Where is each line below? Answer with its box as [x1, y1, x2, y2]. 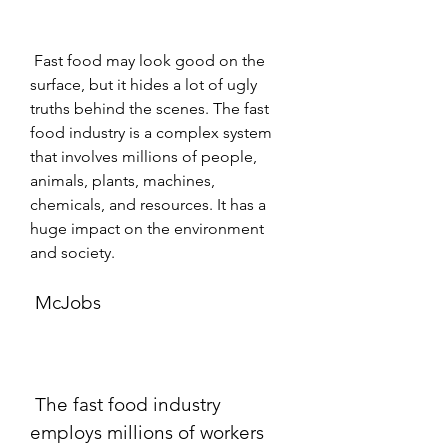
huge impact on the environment [30, 218, 264, 238]
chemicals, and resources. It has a [30, 194, 266, 214]
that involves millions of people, [30, 146, 257, 166]
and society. [30, 242, 115, 262]
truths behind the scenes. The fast [30, 98, 269, 118]
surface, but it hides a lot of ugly [30, 74, 257, 94]
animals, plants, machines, [30, 170, 215, 190]
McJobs [35, 290, 101, 314]
